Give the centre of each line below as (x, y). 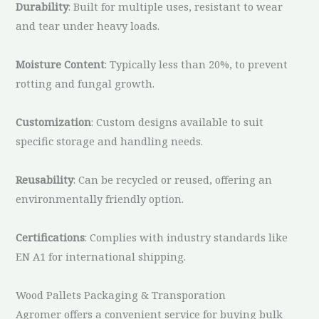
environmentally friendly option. (100, 198)
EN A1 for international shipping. (101, 256)
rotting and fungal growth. (85, 83)
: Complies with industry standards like (187, 237)
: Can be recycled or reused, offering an (173, 179)
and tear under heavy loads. (88, 25)
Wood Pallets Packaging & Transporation (121, 294)
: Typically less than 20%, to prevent (197, 64)
